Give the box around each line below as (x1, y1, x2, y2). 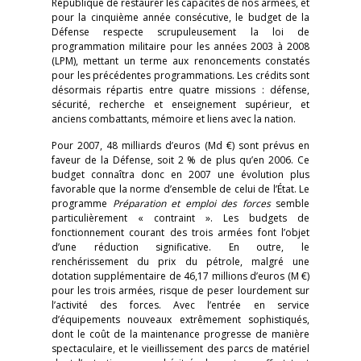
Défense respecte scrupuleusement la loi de (52, 25, 309, 39)
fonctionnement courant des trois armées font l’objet (52, 226, 309, 239)
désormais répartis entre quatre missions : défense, (52, 83, 309, 97)
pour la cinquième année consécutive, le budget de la (52, 10, 309, 24)
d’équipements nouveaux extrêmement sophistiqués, (52, 313, 309, 326)
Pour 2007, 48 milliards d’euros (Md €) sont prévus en (52, 139, 309, 152)
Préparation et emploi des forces (112, 197, 271, 210)
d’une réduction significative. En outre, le (52, 240, 309, 254)
